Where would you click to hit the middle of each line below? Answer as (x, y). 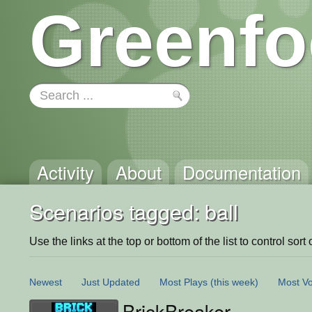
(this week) (234, 282)
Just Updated (111, 282)
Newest (46, 282)
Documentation (241, 172)
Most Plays (184, 282)
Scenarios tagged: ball (134, 211)
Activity (66, 172)
